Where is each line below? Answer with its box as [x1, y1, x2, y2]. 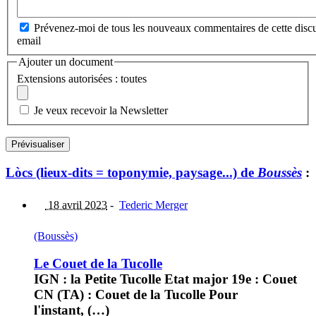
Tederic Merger [119, 199, 188, 212]
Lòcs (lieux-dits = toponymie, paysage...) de [6, 164, 257, 180]
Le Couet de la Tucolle [34, 255, 162, 271]
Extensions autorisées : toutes [17, 72, 147, 85]
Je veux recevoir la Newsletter [34, 104, 168, 116]
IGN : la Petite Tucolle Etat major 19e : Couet [34, 271, 297, 286]
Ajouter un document [18, 56, 113, 68]
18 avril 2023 [45, 199, 107, 212]
